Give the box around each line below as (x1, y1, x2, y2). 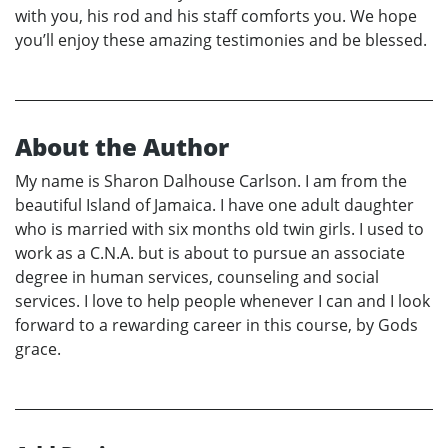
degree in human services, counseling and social (15, 265, 379, 288)
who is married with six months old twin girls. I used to (15, 217, 424, 240)
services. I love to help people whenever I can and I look (15, 289, 430, 312)
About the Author (15, 129, 229, 163)
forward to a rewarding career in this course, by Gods (15, 313, 418, 336)
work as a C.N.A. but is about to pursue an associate (15, 241, 405, 264)
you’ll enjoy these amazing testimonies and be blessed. (15, 28, 427, 51)
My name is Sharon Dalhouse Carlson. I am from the (15, 169, 407, 192)
